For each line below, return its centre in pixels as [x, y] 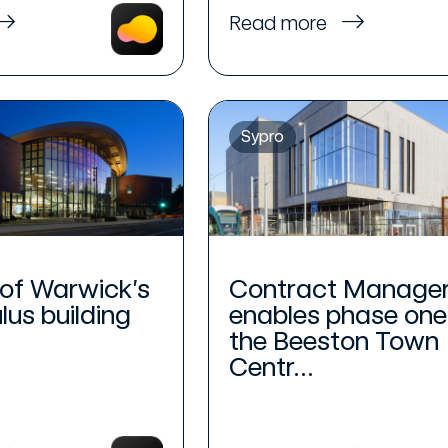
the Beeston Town [333, 340]
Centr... [271, 366]
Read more [280, 22]
